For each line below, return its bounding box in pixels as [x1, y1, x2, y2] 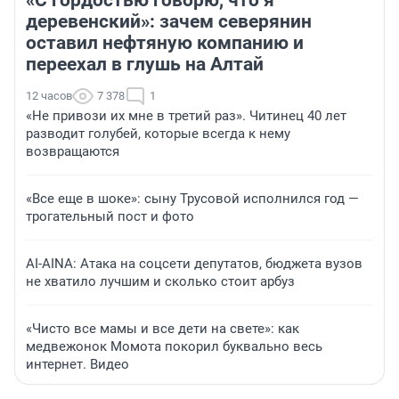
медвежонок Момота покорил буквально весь [26, 338, 322, 354]
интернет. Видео [26, 355, 129, 372]
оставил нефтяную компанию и [26, 31, 304, 53]
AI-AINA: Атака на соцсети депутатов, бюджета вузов [26, 255, 362, 272]
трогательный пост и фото [26, 208, 194, 224]
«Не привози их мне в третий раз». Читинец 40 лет [26, 107, 346, 124]
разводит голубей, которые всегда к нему [26, 125, 290, 142]
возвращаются [26, 142, 119, 159]
